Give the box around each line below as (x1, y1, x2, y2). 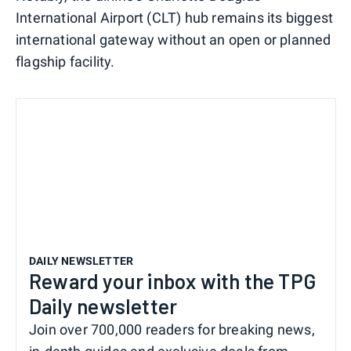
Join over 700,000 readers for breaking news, (29, 320, 315, 338)
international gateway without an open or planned (16, 31, 331, 48)
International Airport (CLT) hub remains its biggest (16, 9, 334, 26)
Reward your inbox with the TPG (29, 268, 317, 293)
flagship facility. (16, 52, 115, 70)
